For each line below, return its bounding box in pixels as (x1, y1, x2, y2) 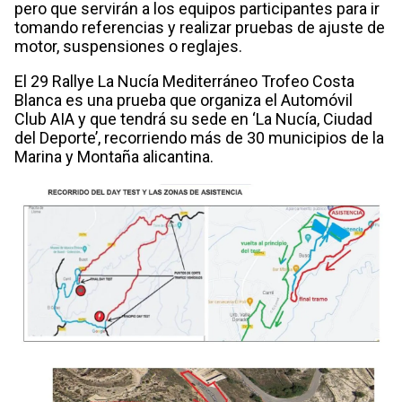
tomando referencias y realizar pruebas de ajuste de (14, 17, 385, 37)
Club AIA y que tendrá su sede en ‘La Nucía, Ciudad (14, 109, 372, 128)
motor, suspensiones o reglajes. (14, 36, 242, 56)
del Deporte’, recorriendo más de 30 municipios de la (14, 127, 384, 147)
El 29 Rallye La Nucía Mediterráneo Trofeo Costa (14, 71, 354, 91)
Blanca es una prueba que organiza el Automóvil (14, 90, 353, 109)
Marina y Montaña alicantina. (14, 146, 214, 166)
